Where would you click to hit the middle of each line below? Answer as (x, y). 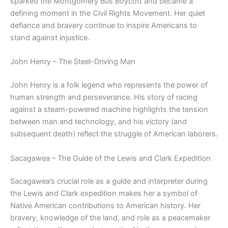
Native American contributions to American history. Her (105, 206)
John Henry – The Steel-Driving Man (73, 62)
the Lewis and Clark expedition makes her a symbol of (104, 194)
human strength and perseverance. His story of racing (104, 97)
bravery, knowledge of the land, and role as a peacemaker (110, 218)
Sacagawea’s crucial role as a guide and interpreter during (109, 181)
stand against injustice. (50, 38)
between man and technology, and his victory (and (98, 122)
